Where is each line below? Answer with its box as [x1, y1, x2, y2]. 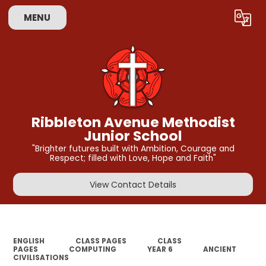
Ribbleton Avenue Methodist [31, 112, 235, 132]
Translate [200, 14, 239, 26]
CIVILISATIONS [13, 252, 69, 262]
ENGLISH [13, 236, 45, 246]
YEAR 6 [147, 244, 173, 254]
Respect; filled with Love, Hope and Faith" [50, 153, 216, 164]
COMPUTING [68, 244, 116, 254]
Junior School [84, 125, 182, 145]
